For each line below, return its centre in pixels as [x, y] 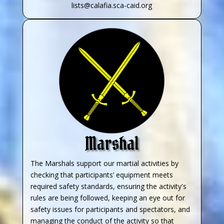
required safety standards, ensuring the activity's [108, 186]
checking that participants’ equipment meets [101, 174]
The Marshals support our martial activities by [104, 163]
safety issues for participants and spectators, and [110, 209]
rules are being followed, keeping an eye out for [107, 197]
